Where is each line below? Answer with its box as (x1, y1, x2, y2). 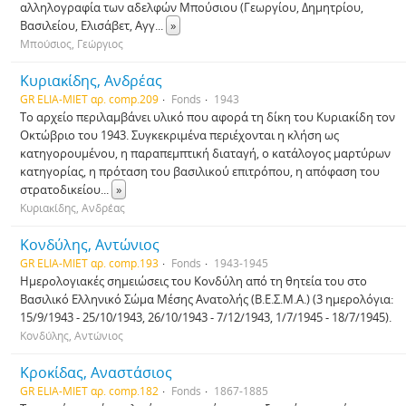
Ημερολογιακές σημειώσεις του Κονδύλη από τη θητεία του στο (20, 273, 367, 289)
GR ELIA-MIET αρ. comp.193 (20, 256, 159, 270)
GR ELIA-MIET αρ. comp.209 (20, 92, 159, 106)
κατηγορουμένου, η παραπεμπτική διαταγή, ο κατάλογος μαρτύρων (20, 145, 391, 161)
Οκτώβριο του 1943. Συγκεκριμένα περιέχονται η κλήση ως (20, 127, 339, 143)
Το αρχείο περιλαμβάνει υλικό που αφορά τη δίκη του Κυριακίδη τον (20, 109, 395, 125)
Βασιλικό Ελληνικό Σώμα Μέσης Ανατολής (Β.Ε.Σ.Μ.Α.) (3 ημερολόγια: (20, 291, 393, 307)
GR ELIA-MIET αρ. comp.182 (20, 383, 159, 398)
